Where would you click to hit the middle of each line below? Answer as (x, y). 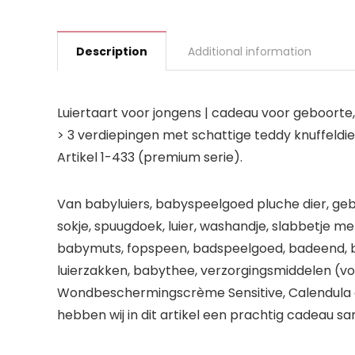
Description (112, 51)
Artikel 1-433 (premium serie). (150, 157)
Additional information (250, 51)
